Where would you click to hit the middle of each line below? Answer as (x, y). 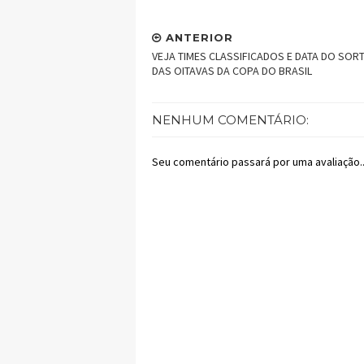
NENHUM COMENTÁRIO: (230, 120)
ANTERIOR (197, 38)
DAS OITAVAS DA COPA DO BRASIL (232, 71)
